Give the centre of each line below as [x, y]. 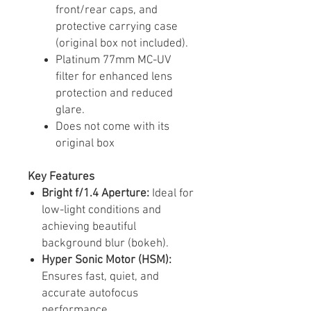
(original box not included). [122, 43]
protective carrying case [117, 27]
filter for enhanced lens [114, 77]
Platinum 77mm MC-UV [114, 60]
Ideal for [171, 193]
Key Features [61, 177]
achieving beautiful [89, 227]
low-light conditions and [101, 210]
